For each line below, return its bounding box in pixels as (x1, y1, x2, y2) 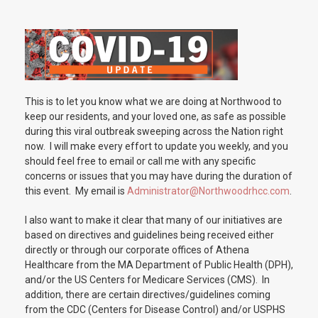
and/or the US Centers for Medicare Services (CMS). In (25, 274, 270, 285)
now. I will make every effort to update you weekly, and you (25, 141, 288, 152)
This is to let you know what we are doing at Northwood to (25, 96, 282, 107)
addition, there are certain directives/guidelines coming (25, 289, 270, 300)
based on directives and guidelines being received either (25, 229, 274, 241)
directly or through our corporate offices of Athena (25, 244, 249, 256)
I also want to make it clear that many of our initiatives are (25, 214, 283, 226)
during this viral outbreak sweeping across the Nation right (25, 126, 283, 137)
